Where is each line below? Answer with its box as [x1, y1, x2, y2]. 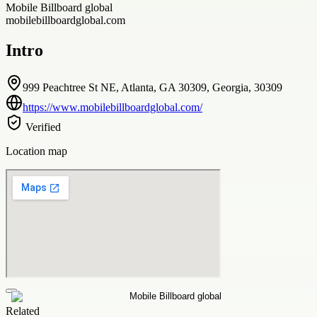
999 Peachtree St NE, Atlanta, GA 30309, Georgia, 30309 [23, 81, 282, 93]
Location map [6, 144, 67, 157]
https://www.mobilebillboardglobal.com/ [23, 100, 202, 113]
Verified [23, 120, 61, 133]
